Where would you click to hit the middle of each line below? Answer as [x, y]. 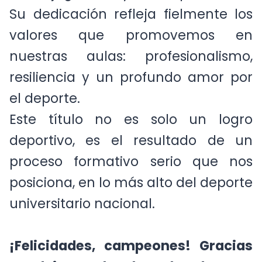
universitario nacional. [82, 212]
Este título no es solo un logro [131, 128]
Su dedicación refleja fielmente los [131, 23]
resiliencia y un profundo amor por [131, 86]
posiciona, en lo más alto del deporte [131, 191]
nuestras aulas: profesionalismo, [131, 65]
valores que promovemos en [131, 44]
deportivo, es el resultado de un [131, 149]
